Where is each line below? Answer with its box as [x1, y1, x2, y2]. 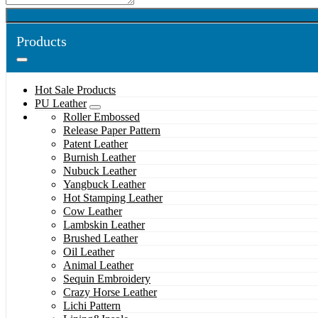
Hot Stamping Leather [63, 192, 163, 204]
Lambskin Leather [63, 219, 145, 231]
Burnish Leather [63, 151, 136, 164]
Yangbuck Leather [63, 178, 146, 191]
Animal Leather [63, 259, 133, 272]
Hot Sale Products [35, 84, 116, 97]
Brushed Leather [63, 232, 138, 245]
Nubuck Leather [63, 165, 136, 177]
